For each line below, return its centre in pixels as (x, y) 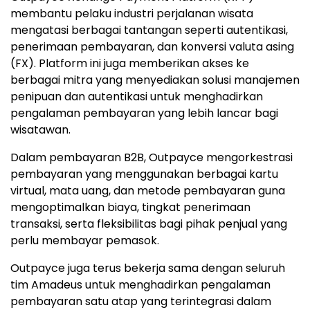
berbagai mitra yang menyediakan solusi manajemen (155, 80)
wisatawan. (40, 130)
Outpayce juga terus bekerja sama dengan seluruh (148, 268)
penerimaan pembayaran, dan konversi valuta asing (152, 47)
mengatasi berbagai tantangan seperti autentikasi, (149, 30)
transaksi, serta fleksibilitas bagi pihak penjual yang (149, 224)
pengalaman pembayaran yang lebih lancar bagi (144, 113)
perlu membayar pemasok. (85, 241)
